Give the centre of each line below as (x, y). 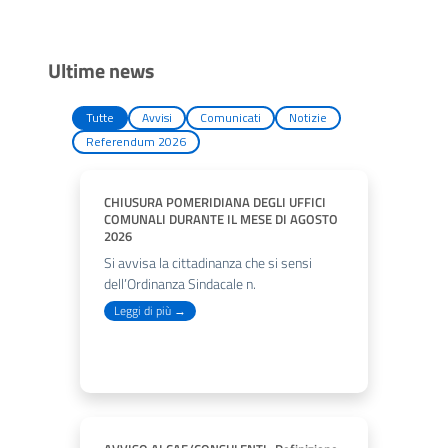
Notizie (308, 117)
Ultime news (101, 70)
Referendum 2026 (136, 141)
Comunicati (230, 117)
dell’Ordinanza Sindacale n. (180, 284)
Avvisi (157, 117)
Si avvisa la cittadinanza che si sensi (208, 263)
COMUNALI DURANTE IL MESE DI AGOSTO (221, 219)
